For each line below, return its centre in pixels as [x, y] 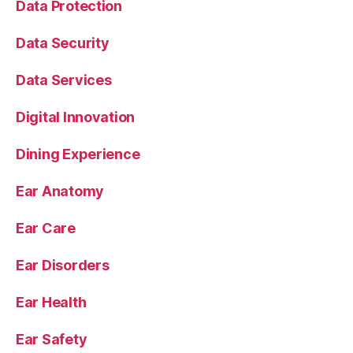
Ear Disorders [63, 265]
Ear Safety [52, 339]
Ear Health [51, 302]
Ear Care [46, 228]
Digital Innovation [76, 117]
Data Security [63, 43]
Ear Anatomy [60, 191]
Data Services [64, 80]
